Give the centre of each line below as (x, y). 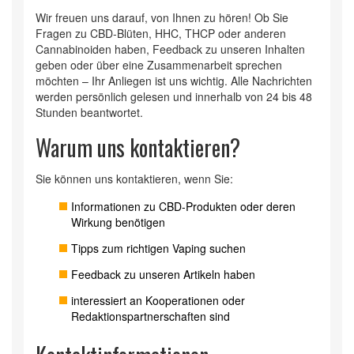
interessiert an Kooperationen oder (158, 300)
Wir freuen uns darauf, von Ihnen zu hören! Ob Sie (162, 17)
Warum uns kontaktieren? (138, 147)
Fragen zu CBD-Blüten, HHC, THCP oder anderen (161, 33)
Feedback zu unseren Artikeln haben (163, 274)
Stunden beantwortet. (89, 112)
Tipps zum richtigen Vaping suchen (158, 248)
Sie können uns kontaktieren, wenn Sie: (134, 179)
